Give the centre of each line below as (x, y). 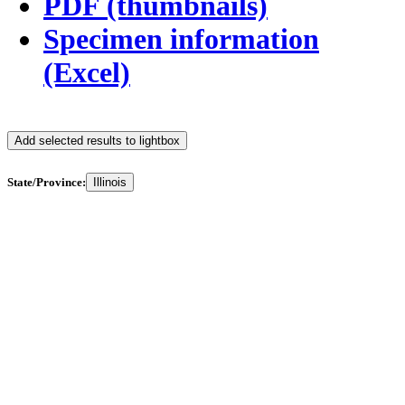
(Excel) (87, 73)
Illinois (110, 182)
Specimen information (181, 39)
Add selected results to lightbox (97, 141)
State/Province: (47, 182)
